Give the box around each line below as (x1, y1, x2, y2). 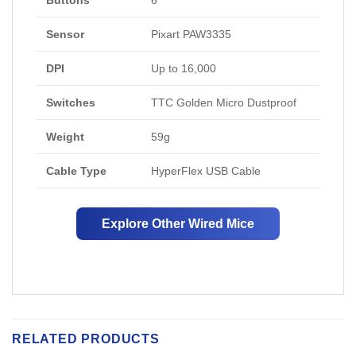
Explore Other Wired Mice (102, 217, 254, 230)
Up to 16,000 (151, 62, 216, 75)
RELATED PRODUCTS (12, 331, 160, 346)
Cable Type (46, 164, 106, 177)
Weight (46, 130, 84, 143)
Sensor (46, 28, 84, 41)
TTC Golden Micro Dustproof (151, 96, 296, 109)
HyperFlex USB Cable (151, 164, 261, 177)
